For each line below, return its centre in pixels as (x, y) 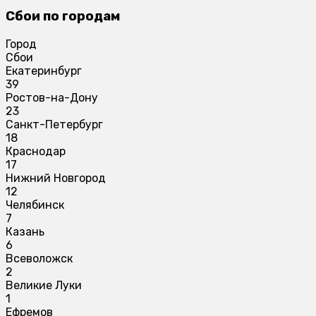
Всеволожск (39, 258)
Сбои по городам (63, 16)
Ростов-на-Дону (52, 97)
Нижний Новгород (56, 178)
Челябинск (35, 205)
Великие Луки (44, 285)
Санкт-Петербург (54, 124)
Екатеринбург (44, 71)
